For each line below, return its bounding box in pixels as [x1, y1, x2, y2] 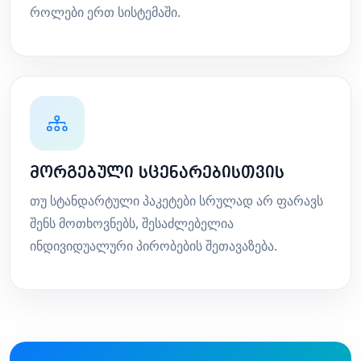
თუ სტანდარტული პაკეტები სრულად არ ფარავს [30, 192, 323, 210]
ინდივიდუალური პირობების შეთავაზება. [30, 237, 277, 255]
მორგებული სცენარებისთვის [30, 165, 284, 182]
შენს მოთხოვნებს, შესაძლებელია [30, 214, 234, 233]
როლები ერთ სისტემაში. [30, 3, 180, 22]
